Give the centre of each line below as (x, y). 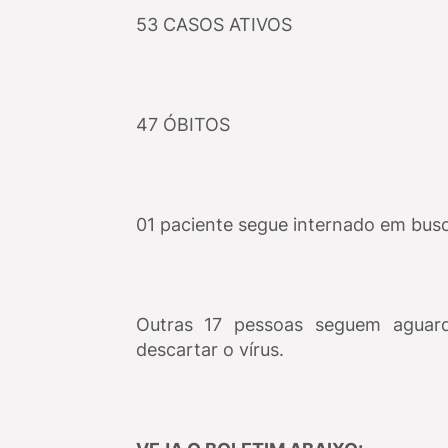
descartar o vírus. (209, 349)
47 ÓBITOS (185, 124)
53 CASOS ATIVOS (216, 24)
